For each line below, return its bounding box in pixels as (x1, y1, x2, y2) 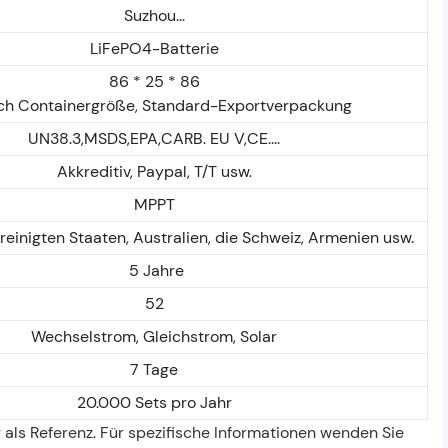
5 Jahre (124, 259, 184, 281)
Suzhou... (123, 4, 185, 26)
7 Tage (130, 358, 178, 380)
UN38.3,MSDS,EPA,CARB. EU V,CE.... (28, 127, 280, 149)
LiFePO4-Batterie (89, 37, 219, 59)
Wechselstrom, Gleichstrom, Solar (31, 325, 277, 347)
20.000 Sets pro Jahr (76, 391, 232, 413)
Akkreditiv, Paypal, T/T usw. (56, 160, 252, 182)
